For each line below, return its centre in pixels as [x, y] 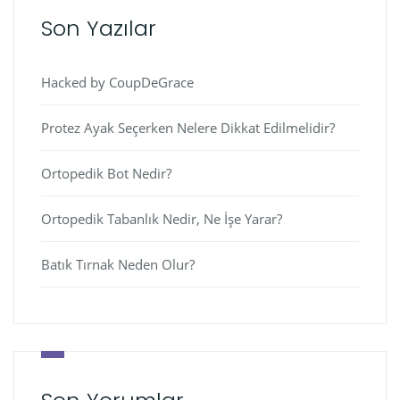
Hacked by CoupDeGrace [117, 82]
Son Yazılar [99, 28]
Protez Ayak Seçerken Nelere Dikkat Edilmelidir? [188, 128]
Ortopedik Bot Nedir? [106, 173]
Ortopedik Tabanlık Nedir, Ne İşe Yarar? [162, 219]
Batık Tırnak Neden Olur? [118, 264]
